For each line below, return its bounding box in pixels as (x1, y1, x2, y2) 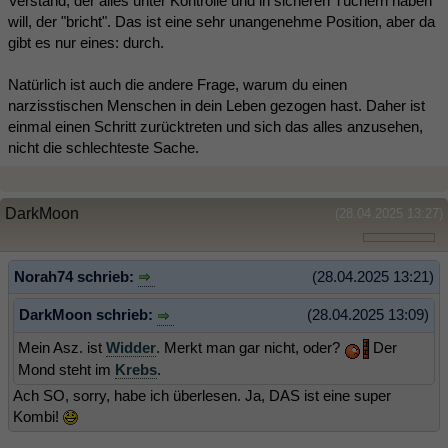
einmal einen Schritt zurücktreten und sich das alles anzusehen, (8, 117, 423, 135)
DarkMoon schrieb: (19, 306, 157, 324)
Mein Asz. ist (18, 338, 106, 356)
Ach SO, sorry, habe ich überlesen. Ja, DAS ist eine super (13, 386, 391, 404)
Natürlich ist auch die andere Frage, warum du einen (8, 75, 347, 93)
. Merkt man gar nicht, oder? (156, 338, 344, 356)
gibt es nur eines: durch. (8, 33, 164, 51)
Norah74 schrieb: (14, 267, 138, 285)
